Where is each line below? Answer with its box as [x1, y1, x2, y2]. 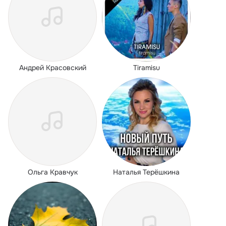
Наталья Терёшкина [113, 167, 180, 177]
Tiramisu [133, 63, 160, 72]
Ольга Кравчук [27, 167, 78, 177]
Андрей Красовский [19, 63, 86, 72]
